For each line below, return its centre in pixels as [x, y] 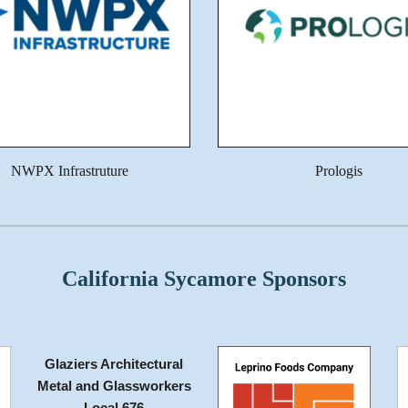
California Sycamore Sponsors [204, 279]
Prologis [339, 171]
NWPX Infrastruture [69, 171]
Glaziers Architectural [114, 364]
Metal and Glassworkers [114, 386]
